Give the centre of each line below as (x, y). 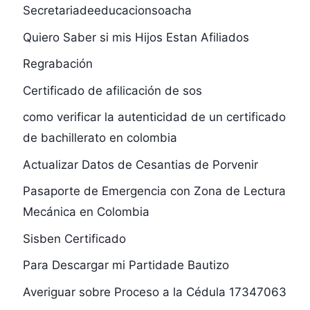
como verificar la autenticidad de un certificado (154, 117)
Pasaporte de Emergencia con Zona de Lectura (154, 191)
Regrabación (57, 64)
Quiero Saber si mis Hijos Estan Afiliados (136, 37)
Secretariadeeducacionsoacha (107, 11)
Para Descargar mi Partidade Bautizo (126, 265)
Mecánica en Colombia (86, 212)
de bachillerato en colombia (100, 138)
